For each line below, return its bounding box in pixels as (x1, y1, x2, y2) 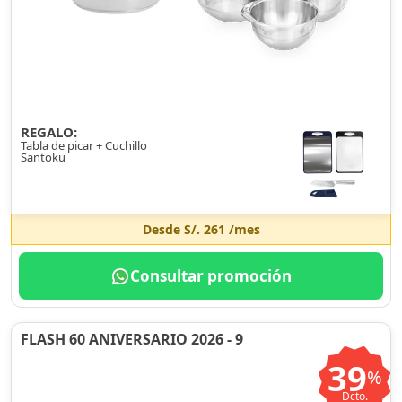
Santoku (21, 149, 66, 165)
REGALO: (21, 123, 77, 141)
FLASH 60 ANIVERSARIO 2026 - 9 (21, 329, 243, 349)
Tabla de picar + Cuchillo (21, 137, 147, 153)
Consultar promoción (130, 266, 292, 286)
